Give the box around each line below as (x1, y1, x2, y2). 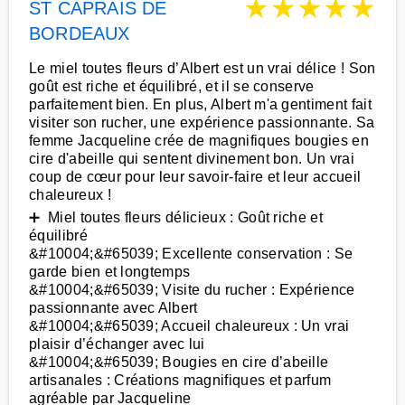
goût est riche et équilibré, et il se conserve (29, 79, 315, 94)
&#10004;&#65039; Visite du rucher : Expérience (29, 282, 355, 297)
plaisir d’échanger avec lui (29, 336, 205, 352)
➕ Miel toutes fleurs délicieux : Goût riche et (29, 210, 324, 225)
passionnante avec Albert (29, 300, 198, 316)
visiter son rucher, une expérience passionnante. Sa (29, 115, 375, 130)
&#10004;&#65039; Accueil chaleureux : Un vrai (29, 318, 350, 334)
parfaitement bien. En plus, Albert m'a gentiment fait (29, 97, 372, 112)
